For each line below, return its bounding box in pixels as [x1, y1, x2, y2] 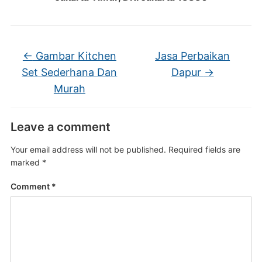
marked [10, 157, 42, 167]
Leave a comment [10, 120, 111, 134]
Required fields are [168, 144, 240, 154]
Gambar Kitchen [32, 50, 116, 62]
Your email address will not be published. [10, 144, 166, 154]
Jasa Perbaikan [155, 50, 230, 62]
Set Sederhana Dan [22, 66, 118, 78]
